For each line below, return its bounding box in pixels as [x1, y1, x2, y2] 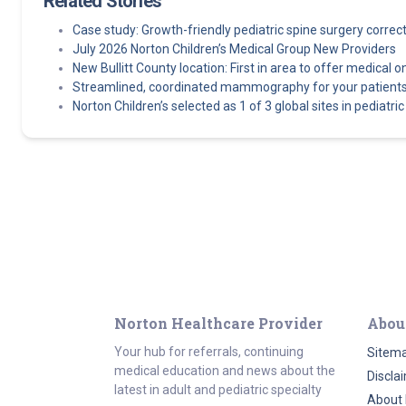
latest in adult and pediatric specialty [114, 382, 322, 397]
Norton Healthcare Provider [114, 314, 323, 333]
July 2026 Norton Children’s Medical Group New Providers [72, 42, 396, 56]
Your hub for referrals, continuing [114, 344, 304, 359]
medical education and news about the [114, 363, 335, 378]
